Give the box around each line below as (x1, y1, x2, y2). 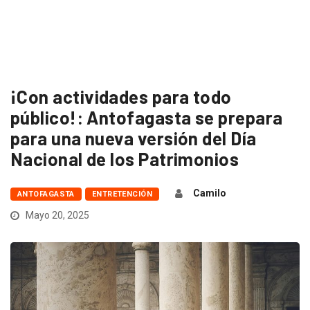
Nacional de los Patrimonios (10, 147, 239, 170)
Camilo (193, 187, 227, 199)
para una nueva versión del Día (10, 127, 257, 149)
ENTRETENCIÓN (91, 189, 153, 199)
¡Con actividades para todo (10, 85, 232, 107)
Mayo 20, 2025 (24, 209, 89, 221)
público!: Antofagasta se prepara (10, 106, 283, 128)
